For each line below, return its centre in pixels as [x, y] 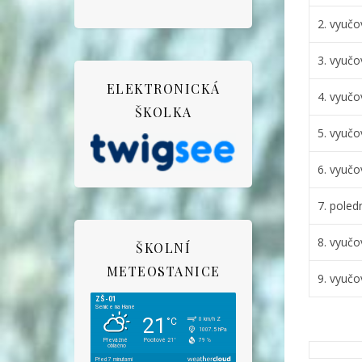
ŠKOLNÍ [163, 247]
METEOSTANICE [163, 271]
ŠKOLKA [163, 112]
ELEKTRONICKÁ [163, 88]
